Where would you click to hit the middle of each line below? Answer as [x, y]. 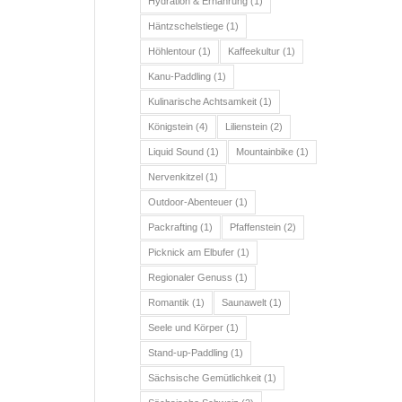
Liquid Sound [176, 152]
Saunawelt [245, 302]
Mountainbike [265, 152]
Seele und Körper [186, 328]
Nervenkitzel [176, 177]
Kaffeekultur [254, 51]
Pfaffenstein [256, 227]
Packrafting [173, 227]
